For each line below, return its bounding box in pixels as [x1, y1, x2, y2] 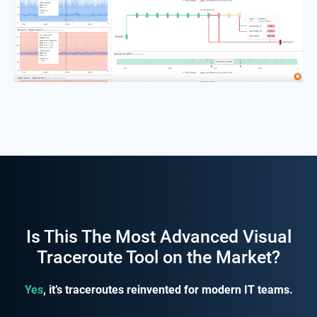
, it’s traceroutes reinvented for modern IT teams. [42, 283, 293, 297]
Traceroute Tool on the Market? [37, 247, 280, 268]
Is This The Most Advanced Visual [25, 226, 292, 248]
